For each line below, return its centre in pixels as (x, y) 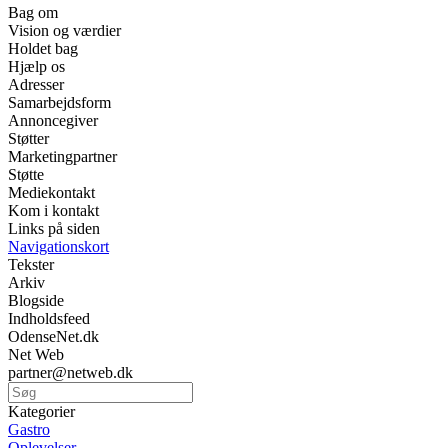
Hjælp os (36, 66)
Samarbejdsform (59, 102)
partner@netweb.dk (70, 372)
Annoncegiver (53, 120)
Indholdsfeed (49, 318)
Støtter (28, 138)
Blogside (36, 300)
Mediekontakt (51, 192)
